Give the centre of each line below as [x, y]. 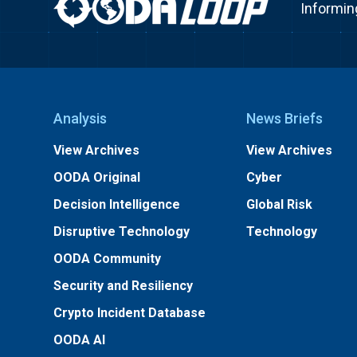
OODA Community [108, 259]
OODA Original [97, 177]
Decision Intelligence [117, 204]
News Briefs [284, 118]
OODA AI [80, 340]
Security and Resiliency [124, 286]
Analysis [80, 118]
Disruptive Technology [122, 231]
